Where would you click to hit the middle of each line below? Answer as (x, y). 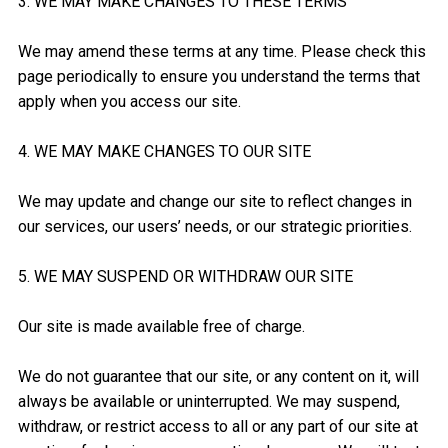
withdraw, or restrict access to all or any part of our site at (217, 427)
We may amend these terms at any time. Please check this (221, 52)
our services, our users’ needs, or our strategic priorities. (214, 227)
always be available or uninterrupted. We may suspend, (208, 402)
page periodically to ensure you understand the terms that (218, 77)
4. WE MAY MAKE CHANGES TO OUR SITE (164, 152)
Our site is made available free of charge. (161, 327)
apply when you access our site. (129, 102)
